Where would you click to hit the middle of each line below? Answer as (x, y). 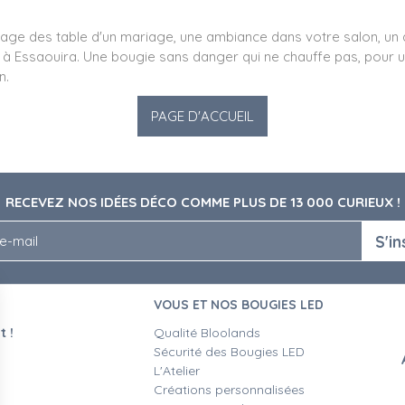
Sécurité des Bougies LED (231, 351)
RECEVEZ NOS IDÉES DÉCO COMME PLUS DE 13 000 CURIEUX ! (202, 202)
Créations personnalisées (229, 389)
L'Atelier (176, 370)
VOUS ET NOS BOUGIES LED (238, 304)
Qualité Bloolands (207, 332)
